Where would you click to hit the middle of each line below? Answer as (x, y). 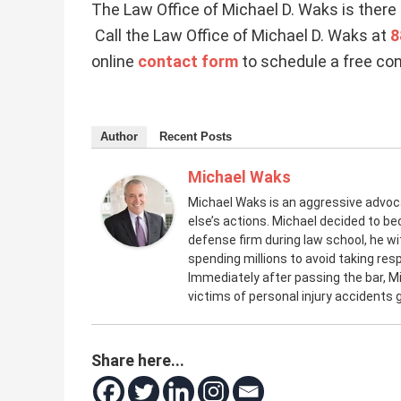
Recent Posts (196, 137)
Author (119, 137)
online (115, 61)
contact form (188, 61)
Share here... (138, 360)
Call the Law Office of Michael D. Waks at (241, 35)
